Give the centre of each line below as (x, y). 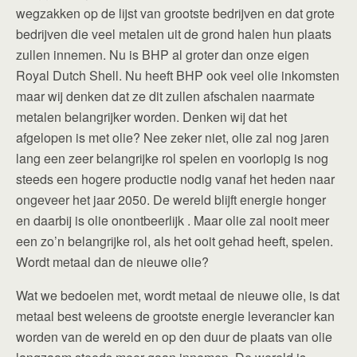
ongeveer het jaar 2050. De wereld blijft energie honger (171, 200)
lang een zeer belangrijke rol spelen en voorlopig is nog (172, 158)
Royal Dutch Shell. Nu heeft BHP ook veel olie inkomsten (178, 75)
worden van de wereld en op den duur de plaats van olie (174, 337)
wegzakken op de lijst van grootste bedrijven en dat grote (175, 13)
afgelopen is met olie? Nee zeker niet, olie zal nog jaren (173, 137)
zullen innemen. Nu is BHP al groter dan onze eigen (163, 55)
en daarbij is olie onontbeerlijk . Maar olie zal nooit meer (173, 220)
